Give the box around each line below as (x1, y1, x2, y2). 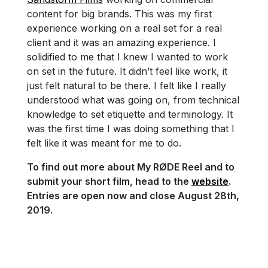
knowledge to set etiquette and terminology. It (27, 108, 233, 120)
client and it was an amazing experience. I (27, 36, 216, 48)
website (191, 175, 229, 187)
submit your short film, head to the (27, 175, 191, 187)
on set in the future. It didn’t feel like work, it (27, 65, 227, 77)
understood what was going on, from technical (27, 93, 239, 106)
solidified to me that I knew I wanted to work (27, 50, 228, 63)
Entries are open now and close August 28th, (27, 189, 239, 202)
